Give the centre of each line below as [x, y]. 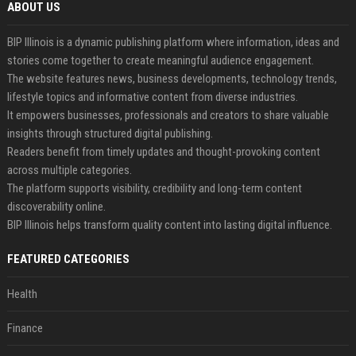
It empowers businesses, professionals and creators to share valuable [168, 115]
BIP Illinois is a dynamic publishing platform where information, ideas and [173, 42]
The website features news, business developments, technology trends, [172, 79]
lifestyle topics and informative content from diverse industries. [152, 97]
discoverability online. [56, 207]
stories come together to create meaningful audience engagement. [160, 60]
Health [22, 294]
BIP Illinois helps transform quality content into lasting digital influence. [169, 225]
